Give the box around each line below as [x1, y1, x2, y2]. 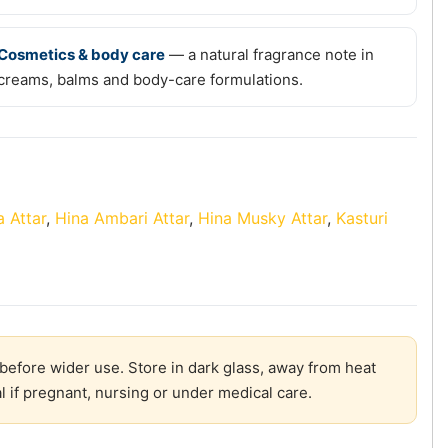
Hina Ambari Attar [55, 208, 189, 229]
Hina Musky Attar [198, 208, 327, 229]
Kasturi [336, 208, 388, 229]
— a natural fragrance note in [165, 45, 374, 65]
